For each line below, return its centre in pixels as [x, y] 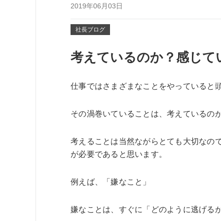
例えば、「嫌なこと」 [111, 182]
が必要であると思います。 [119, 154]
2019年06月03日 [97, 6]
